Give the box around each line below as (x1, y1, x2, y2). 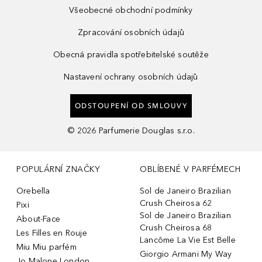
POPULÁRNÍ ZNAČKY (16, 164, 100, 174)
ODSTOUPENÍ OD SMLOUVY (74, 101, 188, 110)
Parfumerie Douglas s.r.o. (98, 125, 195, 136)
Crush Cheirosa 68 (140, 222, 212, 233)
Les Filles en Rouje (16, 227, 87, 238)
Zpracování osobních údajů (78, 27, 184, 37)
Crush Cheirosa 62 (140, 198, 212, 208)
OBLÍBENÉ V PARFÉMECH (140, 164, 240, 174)
